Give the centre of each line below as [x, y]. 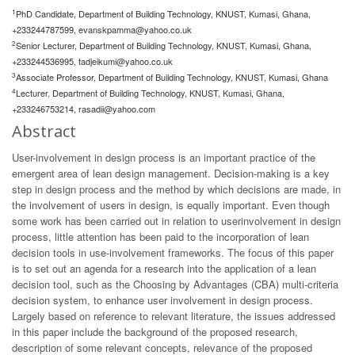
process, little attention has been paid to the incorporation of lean [160, 237]
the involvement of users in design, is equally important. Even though [171, 205]
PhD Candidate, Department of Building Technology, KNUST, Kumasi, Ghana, [163, 13]
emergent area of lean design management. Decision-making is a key [171, 173]
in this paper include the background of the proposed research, [155, 332]
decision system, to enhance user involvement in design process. [162, 300]
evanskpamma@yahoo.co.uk [135, 29]
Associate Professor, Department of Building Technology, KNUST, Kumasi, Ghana [172, 77]
